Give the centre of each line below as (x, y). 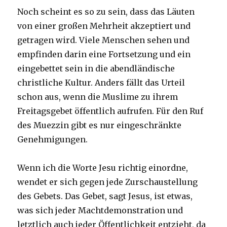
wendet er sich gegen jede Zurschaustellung (108, 182)
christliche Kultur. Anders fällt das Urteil (101, 83)
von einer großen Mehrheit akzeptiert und (104, 26)
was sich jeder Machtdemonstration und (100, 211)
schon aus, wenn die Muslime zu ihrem (98, 97)
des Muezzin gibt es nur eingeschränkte (100, 125)
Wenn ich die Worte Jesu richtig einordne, (103, 168)
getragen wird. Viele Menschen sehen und (104, 40)
